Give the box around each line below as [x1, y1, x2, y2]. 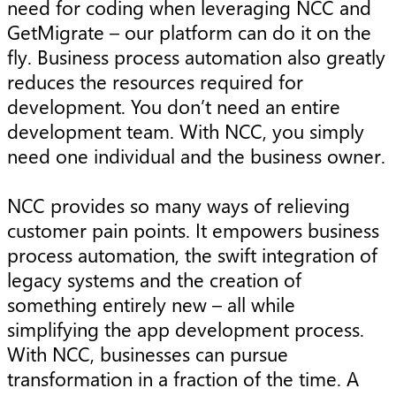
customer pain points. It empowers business [7, 217, 379, 244]
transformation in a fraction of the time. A [7, 365, 359, 392]
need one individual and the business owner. [7, 141, 385, 169]
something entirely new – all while [7, 291, 295, 318]
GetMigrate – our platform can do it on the [7, 18, 371, 45]
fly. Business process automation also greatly [7, 42, 385, 70]
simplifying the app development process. [7, 316, 364, 343]
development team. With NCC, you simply [7, 117, 364, 144]
